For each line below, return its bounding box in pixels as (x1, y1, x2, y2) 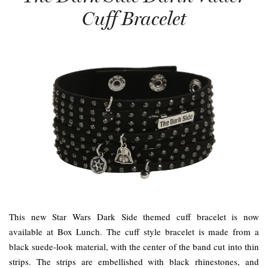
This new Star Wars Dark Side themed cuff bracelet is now (9, 211, 259, 223)
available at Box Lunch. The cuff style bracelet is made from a (9, 226, 259, 238)
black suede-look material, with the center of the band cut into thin (9, 240, 259, 253)
